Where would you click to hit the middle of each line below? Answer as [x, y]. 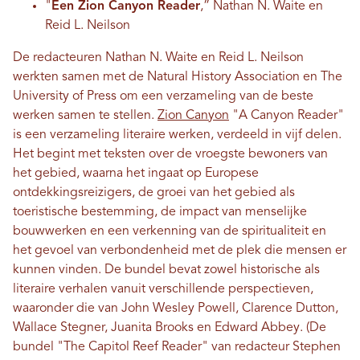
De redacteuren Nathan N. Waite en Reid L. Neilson [158, 58]
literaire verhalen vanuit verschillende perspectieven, [163, 290]
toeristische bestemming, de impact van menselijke [160, 213]
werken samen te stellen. [85, 116]
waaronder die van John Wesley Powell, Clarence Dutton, [176, 309]
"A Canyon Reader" [286, 116]
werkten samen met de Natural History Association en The [178, 78]
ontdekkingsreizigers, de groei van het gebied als [154, 193]
